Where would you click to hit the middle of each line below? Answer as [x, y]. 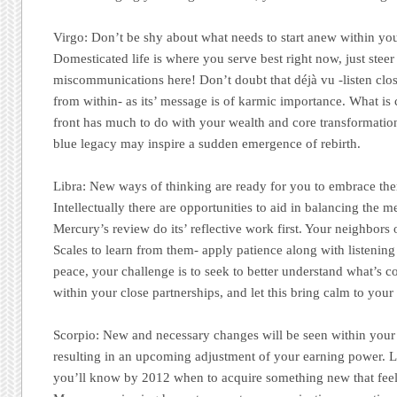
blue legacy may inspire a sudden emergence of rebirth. [207, 144]
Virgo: [71, 38]
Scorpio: [77, 335]
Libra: [70, 187]
